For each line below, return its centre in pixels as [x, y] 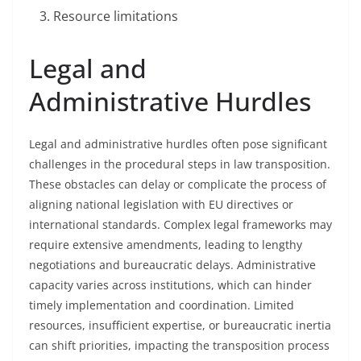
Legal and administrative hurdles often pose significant [178, 144]
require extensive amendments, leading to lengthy [166, 245]
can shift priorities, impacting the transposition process [179, 345]
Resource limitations [116, 16]
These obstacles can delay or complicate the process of [178, 184]
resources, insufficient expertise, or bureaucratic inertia [180, 325]
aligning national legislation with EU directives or [161, 204]
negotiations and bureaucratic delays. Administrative [172, 265]
